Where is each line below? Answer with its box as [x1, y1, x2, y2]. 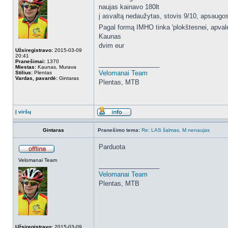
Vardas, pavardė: [15, 75, 58, 81]
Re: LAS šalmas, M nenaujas [141, 127, 210, 133]
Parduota [99, 143, 125, 151]
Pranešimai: [15, 59, 45, 64]
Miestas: [15, 64, 36, 70]
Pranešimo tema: [98, 127, 140, 133]
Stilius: [15, 70, 33, 75]
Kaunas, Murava [36, 64, 76, 70]
